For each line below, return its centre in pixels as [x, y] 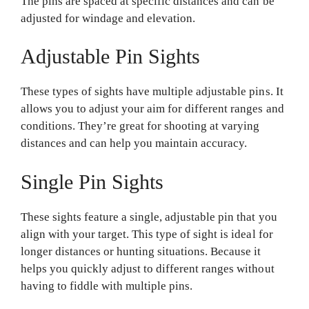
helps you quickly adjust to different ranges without [148, 268]
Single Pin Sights [92, 181]
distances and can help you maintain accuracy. [136, 143]
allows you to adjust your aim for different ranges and [152, 109]
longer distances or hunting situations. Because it [141, 251]
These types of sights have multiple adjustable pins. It [152, 92]
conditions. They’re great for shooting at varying [140, 126]
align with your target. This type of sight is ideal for [147, 234]
